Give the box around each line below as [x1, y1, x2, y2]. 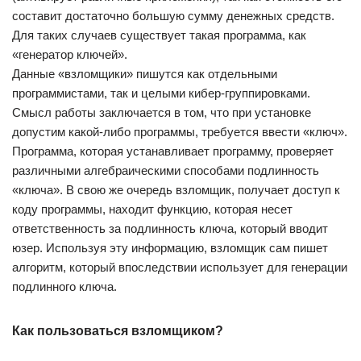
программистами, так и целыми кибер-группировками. [12, 86, 310, 101]
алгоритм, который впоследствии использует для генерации [12, 260, 347, 275]
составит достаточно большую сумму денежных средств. [12, 9, 334, 23]
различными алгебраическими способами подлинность [12, 164, 319, 178]
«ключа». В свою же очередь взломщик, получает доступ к [12, 183, 340, 197]
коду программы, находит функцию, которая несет [12, 202, 293, 217]
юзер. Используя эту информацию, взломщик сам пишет [12, 241, 328, 255]
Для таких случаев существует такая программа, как [12, 28, 306, 43]
